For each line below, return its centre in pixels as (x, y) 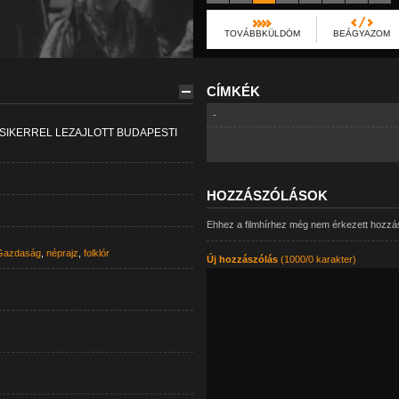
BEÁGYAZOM (361, 33)
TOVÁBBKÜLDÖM (262, 33)
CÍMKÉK (233, 91)
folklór (96, 253)
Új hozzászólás (242, 259)
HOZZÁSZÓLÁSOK (267, 195)
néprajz (62, 253)
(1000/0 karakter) (317, 259)
